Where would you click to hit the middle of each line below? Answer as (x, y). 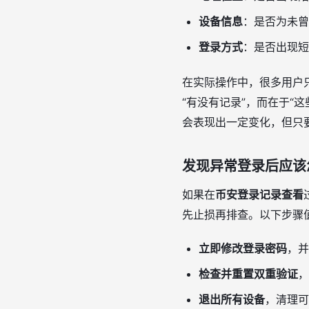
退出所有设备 (232, 299)
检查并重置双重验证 (248, 274)
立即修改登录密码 (243, 248)
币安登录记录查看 (259, 195)
